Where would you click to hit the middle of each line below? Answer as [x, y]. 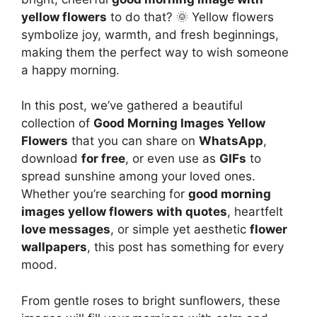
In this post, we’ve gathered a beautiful [132, 105]
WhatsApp [231, 141]
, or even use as [172, 158]
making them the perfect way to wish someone [155, 52]
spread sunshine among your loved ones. [138, 176]
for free [103, 158]
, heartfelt [255, 212]
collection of [57, 123]
